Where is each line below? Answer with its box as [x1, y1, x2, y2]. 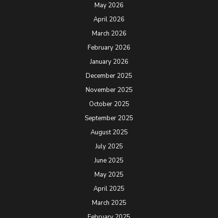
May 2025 [94, 170, 124, 180]
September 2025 [85, 114, 133, 123]
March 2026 [91, 29, 127, 38]
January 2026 [90, 57, 128, 67]
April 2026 [93, 15, 125, 24]
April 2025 [93, 184, 125, 194]
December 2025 [86, 72, 132, 81]
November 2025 [85, 86, 133, 95]
